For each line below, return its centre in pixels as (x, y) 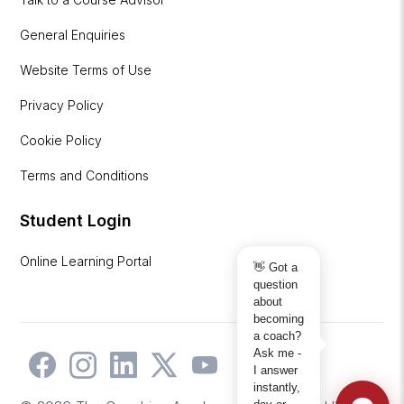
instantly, (277, 387)
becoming (279, 319)
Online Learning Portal (86, 261)
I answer (275, 370)
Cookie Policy (61, 140)
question (275, 285)
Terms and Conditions (85, 175)
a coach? (277, 336)
